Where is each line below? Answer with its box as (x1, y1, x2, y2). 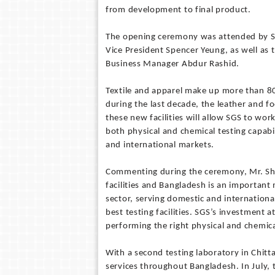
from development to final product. (106, 6, 251, 15)
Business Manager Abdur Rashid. (106, 60, 239, 69)
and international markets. (106, 141, 215, 150)
